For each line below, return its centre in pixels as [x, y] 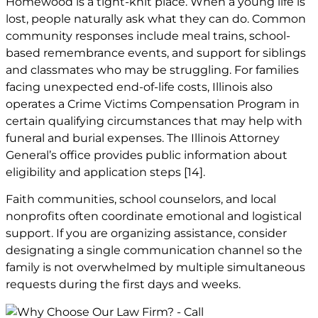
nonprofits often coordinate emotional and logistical [154, 216]
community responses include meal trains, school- [148, 35]
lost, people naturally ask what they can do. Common [156, 18]
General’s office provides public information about [147, 155]
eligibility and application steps [95, 172]
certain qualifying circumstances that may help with [154, 121]
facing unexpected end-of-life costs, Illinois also [139, 87]
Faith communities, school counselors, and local [141, 199]
